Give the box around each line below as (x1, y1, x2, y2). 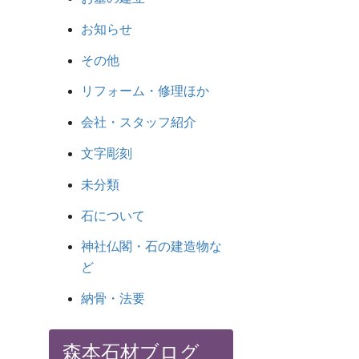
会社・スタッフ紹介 (81, 115, 196, 130)
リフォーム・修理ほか (81, 84, 209, 99)
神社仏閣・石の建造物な (81, 240, 222, 254)
